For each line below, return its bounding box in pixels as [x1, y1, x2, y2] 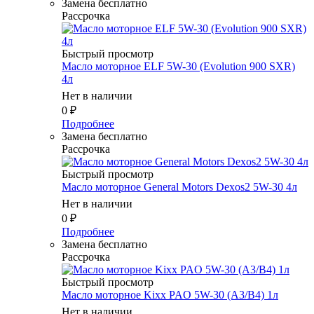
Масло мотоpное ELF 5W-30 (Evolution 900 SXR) [62, 60, 295, 72]
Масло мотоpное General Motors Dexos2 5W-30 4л [62, 180, 297, 193]
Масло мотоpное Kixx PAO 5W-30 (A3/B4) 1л [62, 288, 278, 301]
